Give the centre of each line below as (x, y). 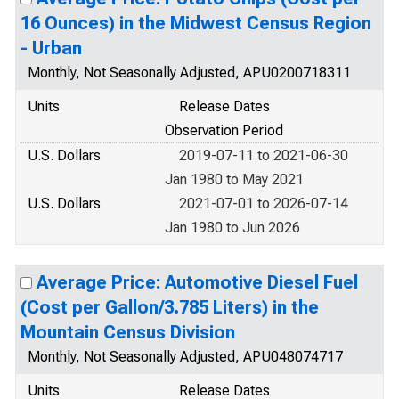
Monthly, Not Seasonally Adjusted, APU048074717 (185, 357)
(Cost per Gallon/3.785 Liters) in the (170, 307)
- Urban (51, 48)
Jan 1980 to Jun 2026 (232, 228)
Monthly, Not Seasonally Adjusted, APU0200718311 (189, 73)
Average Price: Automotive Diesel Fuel (197, 282)
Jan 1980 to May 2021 (234, 179)
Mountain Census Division (128, 332)
